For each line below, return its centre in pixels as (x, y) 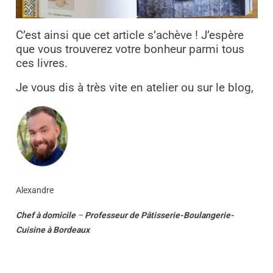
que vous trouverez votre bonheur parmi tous (130, 50)
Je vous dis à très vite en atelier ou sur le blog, (134, 88)
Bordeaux (71, 229)
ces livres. (41, 64)
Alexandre (34, 190)
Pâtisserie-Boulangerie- (187, 215)
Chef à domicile (45, 215)
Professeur (106, 215)
